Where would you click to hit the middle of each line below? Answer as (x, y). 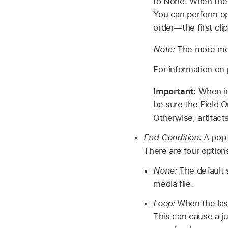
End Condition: (173, 137)
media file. (173, 183)
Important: (176, 91)
